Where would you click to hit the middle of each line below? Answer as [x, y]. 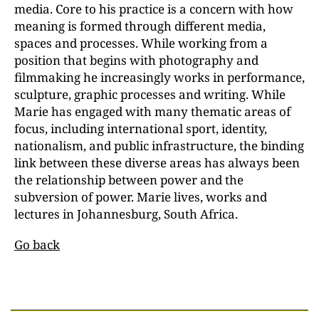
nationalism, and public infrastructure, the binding [159, 146]
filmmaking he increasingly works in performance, [159, 77]
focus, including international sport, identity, [141, 129]
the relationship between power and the [129, 180]
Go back [37, 245]
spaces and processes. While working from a [141, 43]
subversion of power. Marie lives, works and [141, 197]
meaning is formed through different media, [140, 26]
